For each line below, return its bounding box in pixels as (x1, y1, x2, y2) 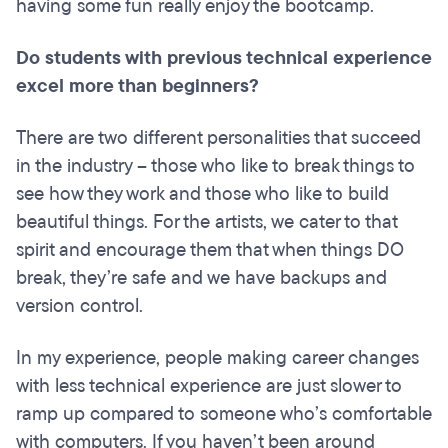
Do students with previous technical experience (16, 45, 432, 72)
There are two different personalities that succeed (16, 125, 421, 152)
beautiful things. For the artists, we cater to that (16, 209, 397, 236)
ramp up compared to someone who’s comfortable (16, 401, 432, 428)
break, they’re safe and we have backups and (16, 265, 387, 292)
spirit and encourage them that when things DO (16, 237, 404, 264)
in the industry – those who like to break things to (16, 153, 415, 180)
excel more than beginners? (16, 73, 259, 100)
